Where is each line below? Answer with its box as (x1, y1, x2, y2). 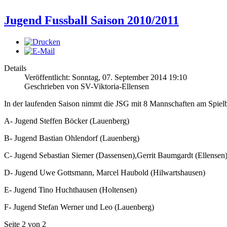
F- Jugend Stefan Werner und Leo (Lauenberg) (4, 202, 154, 211)
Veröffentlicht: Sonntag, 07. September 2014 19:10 (24, 72, 187, 82)
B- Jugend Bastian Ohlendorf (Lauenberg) (4, 133, 139, 142)
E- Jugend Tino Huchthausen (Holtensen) (4, 185, 137, 194)
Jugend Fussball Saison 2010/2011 (4, 13, 179, 27)
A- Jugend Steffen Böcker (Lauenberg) (4, 116, 129, 125)
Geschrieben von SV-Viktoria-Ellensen (24, 82, 149, 91)
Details (4, 63, 26, 72)
